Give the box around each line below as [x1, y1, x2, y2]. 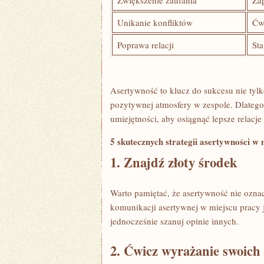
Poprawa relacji [117, 39, 174, 51]
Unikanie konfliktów [117, 16, 193, 28]
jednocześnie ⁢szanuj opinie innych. [110, 215, 239, 227]
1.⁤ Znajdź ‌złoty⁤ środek [110, 153, 237, 172]
